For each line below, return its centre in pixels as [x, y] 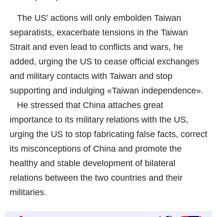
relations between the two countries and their [96, 178]
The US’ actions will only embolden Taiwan [95, 18]
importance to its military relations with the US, [99, 119]
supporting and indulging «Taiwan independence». [107, 90]
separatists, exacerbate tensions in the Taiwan [99, 32]
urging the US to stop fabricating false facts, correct [108, 134]
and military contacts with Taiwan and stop [91, 76]
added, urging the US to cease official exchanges [104, 61]
